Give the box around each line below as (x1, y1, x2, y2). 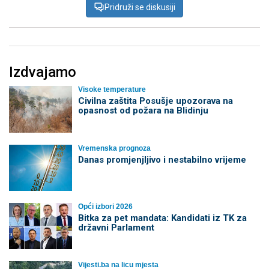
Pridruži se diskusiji (104, 2, 175, 13)
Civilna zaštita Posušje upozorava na (77, 95, 233, 107)
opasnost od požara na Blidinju (77, 105, 208, 116)
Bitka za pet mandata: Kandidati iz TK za (77, 212, 247, 223)
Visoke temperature (77, 85, 146, 94)
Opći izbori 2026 (77, 202, 133, 211)
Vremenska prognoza (77, 144, 151, 153)
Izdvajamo (9, 64, 76, 81)
